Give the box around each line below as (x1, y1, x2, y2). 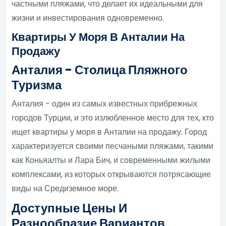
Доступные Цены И (12, 199, 128, 216)
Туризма (12, 76, 62, 93)
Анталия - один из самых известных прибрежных (12, 97, 198, 109)
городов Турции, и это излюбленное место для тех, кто (12, 111, 214, 124)
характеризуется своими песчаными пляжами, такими (12, 140, 214, 152)
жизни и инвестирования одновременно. (12, 12, 164, 24)
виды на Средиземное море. (12, 182, 119, 194)
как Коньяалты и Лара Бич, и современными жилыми (12, 154, 211, 166)
